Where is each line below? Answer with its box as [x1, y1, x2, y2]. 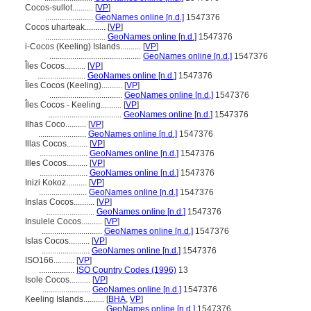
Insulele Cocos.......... [25, 217, 104, 226]
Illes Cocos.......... [25, 158, 90, 168]
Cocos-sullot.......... [25, 3, 95, 12]
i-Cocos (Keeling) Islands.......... [25, 42, 143, 51]
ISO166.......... [25, 255, 76, 265]
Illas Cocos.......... [25, 139, 90, 149]
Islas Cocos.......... [25, 236, 92, 246]
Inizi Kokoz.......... [25, 178, 89, 187]
